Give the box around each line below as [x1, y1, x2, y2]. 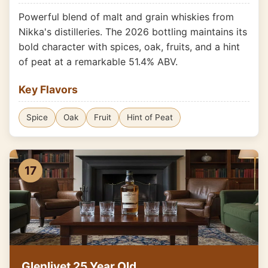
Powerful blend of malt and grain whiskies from [19, 11, 234, 23]
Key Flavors [19, 83, 78, 96]
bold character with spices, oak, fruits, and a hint [19, 41, 240, 53]
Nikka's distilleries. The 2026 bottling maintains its [19, 26, 247, 38]
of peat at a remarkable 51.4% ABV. [19, 56, 178, 68]
